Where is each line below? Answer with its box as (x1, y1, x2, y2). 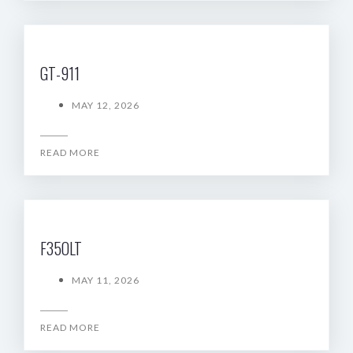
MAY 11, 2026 (72, 274, 139, 286)
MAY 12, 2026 (72, 99, 139, 111)
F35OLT (40, 236, 82, 260)
